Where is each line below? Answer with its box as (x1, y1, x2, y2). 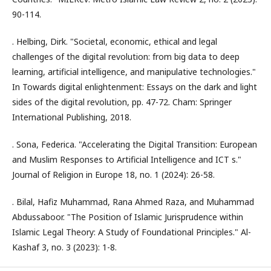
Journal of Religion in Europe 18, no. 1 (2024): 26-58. (12, 169, 215, 180)
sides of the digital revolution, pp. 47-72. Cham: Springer (12, 96, 232, 108)
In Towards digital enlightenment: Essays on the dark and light (12, 81, 257, 93)
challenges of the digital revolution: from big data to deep (12, 51, 240, 62)
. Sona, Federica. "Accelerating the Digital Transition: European (12, 139, 257, 150)
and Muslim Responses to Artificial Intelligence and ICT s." (12, 154, 241, 165)
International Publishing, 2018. (12, 111, 131, 123)
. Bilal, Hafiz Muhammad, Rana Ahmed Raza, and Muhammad (12, 196, 254, 207)
